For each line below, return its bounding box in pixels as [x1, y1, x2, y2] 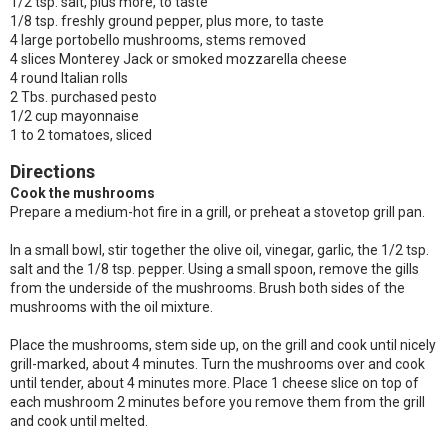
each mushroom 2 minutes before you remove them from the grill [10, 394, 425, 410]
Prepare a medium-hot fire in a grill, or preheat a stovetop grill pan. [10, 204, 425, 220]
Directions [10, 161, 95, 182]
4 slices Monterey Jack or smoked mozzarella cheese [10, 51, 347, 67]
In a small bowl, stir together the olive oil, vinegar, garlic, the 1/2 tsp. [10, 242, 429, 258]
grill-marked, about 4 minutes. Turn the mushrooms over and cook [10, 356, 425, 372]
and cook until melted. [10, 413, 148, 429]
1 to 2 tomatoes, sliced [10, 127, 152, 143]
